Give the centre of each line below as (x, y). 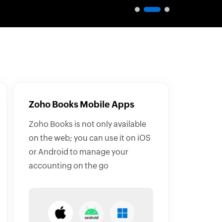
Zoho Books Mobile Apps (82, 105)
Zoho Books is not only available (87, 124)
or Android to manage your (79, 152)
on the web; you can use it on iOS (90, 138)
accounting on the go (69, 166)
